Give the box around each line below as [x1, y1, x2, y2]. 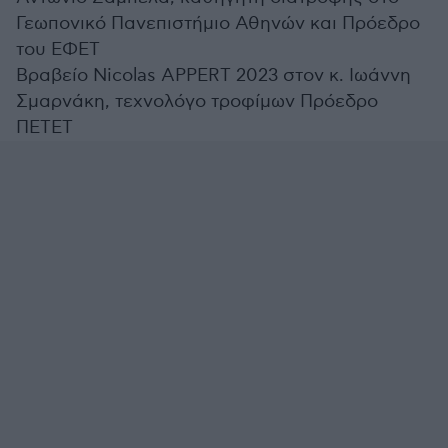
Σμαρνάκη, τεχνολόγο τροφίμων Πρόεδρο [16, 91, 378, 112]
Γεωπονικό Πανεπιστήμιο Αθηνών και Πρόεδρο [16, 13, 420, 34]
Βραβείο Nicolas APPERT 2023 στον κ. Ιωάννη [16, 65, 411, 86]
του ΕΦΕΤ [16, 39, 100, 60]
